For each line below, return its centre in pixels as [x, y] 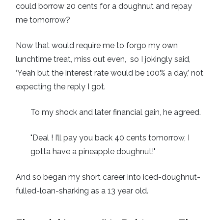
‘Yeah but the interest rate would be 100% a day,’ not [110, 73]
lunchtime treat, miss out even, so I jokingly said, [103, 59]
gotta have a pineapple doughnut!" [93, 152]
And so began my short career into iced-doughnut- [108, 177]
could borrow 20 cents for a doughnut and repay [104, 6]
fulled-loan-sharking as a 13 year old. [82, 191]
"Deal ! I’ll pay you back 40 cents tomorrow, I [110, 138]
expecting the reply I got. [61, 87]
